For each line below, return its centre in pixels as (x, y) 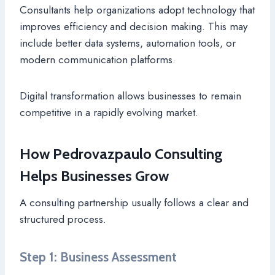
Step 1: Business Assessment (98, 257)
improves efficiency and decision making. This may (134, 26)
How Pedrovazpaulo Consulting (121, 153)
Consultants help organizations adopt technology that (137, 10)
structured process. (63, 219)
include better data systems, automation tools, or (128, 43)
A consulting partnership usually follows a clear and (134, 202)
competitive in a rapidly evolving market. (109, 112)
